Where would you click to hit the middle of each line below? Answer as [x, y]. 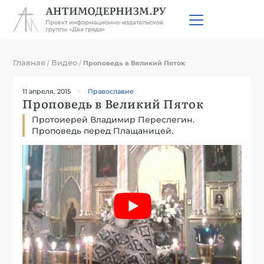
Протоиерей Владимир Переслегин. [113, 119]
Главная [29, 62]
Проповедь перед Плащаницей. [103, 131]
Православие [111, 91]
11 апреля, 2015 [47, 91]
